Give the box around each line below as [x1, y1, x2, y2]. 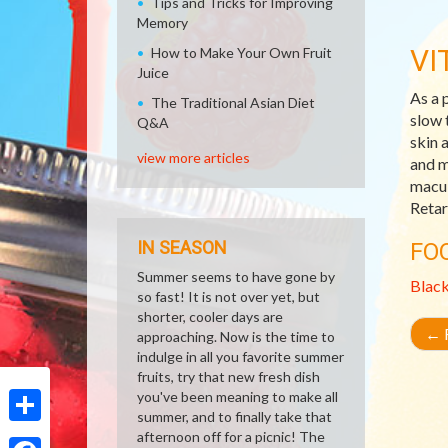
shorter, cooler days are [137, 308, 283, 325]
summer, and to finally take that [137, 408, 332, 425]
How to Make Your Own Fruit [151, 44, 332, 61]
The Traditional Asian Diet [151, 94, 315, 111]
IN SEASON [137, 237, 227, 258]
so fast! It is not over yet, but [137, 288, 320, 305]
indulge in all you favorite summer [137, 348, 344, 365]
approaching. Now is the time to [137, 328, 335, 345]
